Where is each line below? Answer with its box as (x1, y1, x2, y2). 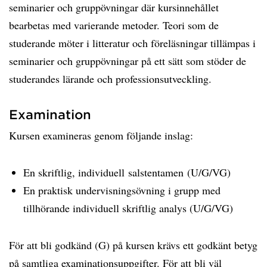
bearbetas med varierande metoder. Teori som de (9, 18, 219, 32)
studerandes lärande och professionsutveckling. (9, 72, 212, 86)
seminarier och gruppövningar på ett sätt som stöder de (9, 54, 246, 68)
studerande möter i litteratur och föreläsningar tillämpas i (9, 36, 256, 50)
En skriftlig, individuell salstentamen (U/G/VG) (23, 165, 231, 179)
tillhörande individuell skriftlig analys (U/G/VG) (23, 201, 233, 215)
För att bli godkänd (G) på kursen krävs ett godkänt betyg (9, 238, 257, 252)
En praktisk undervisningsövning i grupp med (23, 183, 221, 197)
